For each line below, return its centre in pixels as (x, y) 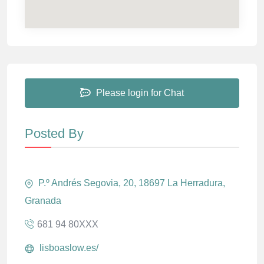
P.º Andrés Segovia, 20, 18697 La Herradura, (131, 183)
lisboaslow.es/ (68, 248)
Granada (43, 201)
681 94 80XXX (68, 225)
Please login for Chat (139, 93)
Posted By (54, 134)
